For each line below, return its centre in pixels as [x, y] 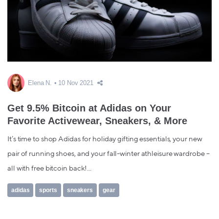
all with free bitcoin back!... [49, 169]
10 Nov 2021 [76, 83]
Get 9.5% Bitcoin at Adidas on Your [89, 108]
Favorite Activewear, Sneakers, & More [97, 121]
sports [48, 190]
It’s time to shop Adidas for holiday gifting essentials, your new [105, 139]
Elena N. [40, 83]
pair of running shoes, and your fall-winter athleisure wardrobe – [109, 154]
